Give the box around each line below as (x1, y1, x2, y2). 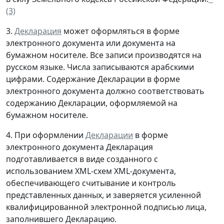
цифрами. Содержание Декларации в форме (6, 73, 180, 85)
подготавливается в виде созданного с (6, 153, 158, 165)
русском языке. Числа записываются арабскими (6, 61, 194, 73)
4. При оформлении (6, 129, 85, 141)
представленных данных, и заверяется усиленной (6, 189, 201, 201)
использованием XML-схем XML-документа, (6, 165, 176, 177)
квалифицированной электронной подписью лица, (6, 201, 206, 213)
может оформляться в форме (61, 25, 179, 37)
